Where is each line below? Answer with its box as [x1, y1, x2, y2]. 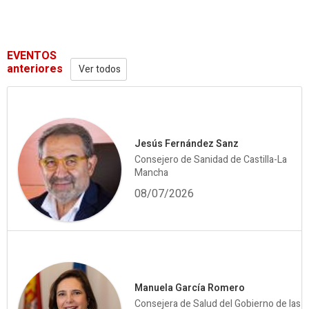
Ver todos [77, 61, 121, 77]
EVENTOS [7, 47, 57, 64]
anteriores [7, 60, 63, 77]
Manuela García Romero [134, 281, 245, 296]
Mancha [134, 166, 168, 181]
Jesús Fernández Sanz [134, 137, 239, 152]
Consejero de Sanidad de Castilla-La [134, 152, 287, 168]
